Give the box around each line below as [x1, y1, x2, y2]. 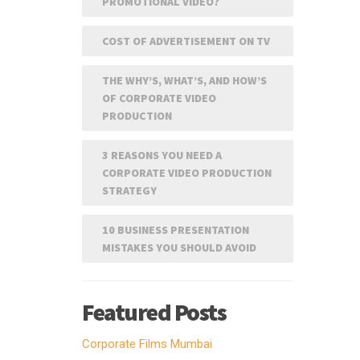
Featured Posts [82, 297, 226, 327]
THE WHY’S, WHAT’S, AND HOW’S [102, 73, 267, 88]
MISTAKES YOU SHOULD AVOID [102, 240, 256, 255]
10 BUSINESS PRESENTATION [102, 223, 249, 237]
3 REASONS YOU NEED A [102, 148, 222, 162]
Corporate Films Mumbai [82, 337, 212, 351]
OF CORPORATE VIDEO [102, 91, 216, 105]
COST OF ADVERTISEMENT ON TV [102, 34, 270, 48]
